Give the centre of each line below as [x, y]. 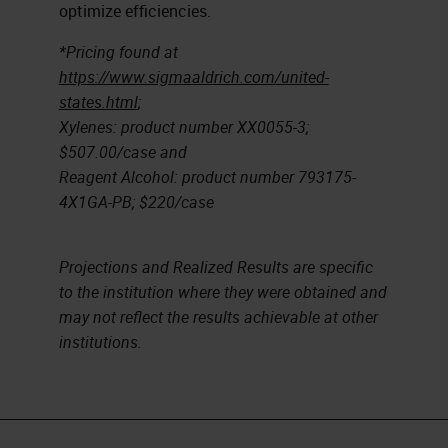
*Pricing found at [118, 51]
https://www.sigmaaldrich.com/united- [193, 76]
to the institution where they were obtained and [222, 291]
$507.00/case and [122, 151]
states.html [98, 101]
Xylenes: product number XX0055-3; [183, 126]
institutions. [100, 341]
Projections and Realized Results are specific [215, 266]
